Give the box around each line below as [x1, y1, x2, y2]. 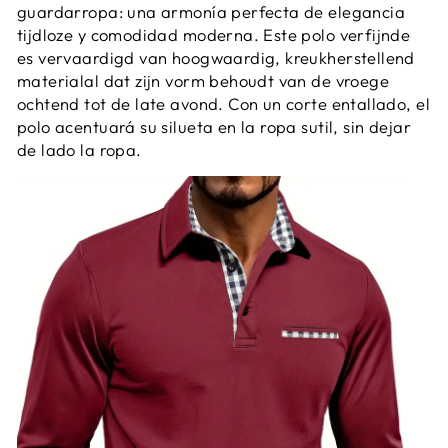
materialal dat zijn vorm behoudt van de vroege [17, 69, 390, 91]
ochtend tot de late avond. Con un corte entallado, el [17, 92, 430, 114]
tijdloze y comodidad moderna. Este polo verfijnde [17, 23, 411, 45]
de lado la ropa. [17, 138, 142, 160]
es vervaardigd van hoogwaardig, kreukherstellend [17, 46, 415, 68]
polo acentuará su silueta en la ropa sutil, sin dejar [17, 115, 411, 137]
